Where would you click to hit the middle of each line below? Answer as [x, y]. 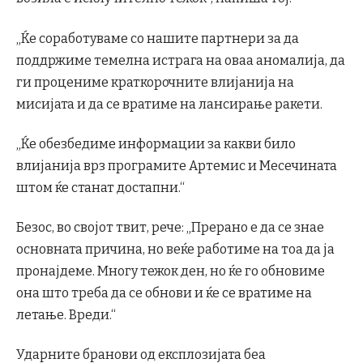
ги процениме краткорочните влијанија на [155, 82]
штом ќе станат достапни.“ [100, 187]
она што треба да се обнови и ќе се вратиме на [164, 293]
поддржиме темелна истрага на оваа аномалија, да [181, 60]
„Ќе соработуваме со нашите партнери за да [158, 38]
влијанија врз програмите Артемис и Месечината [177, 165]
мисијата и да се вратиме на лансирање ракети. [169, 104]
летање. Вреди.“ [66, 315]
